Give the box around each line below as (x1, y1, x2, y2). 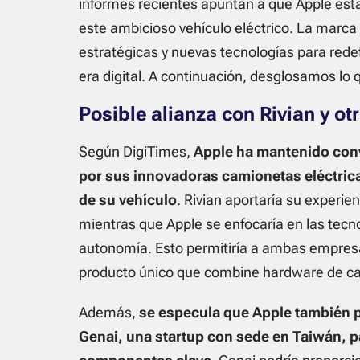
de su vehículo (78, 191, 177, 208)
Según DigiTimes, (78, 143, 194, 160)
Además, (78, 304, 139, 321)
